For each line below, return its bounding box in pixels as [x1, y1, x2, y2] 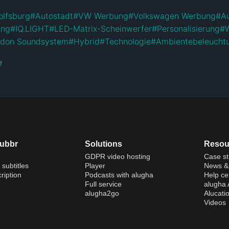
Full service [84, 179, 122, 188]
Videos [203, 198, 226, 207]
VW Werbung [78, 10, 128, 21]
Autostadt [35, 10, 73, 21]
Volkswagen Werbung [133, 10, 216, 21]
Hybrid [74, 36, 100, 47]
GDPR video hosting [84, 152, 150, 161]
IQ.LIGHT [15, 23, 49, 34]
